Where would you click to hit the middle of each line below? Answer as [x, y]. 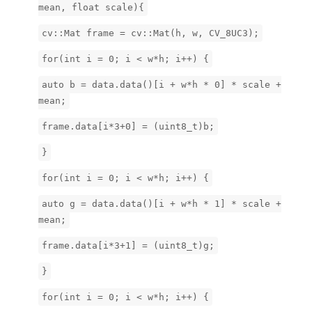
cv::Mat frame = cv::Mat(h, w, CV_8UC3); [150, 33]
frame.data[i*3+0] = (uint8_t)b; [128, 126]
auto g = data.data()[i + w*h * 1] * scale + [162, 203]
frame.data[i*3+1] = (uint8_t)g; [128, 245]
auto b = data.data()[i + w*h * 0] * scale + [162, 84]
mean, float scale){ [91, 7]
